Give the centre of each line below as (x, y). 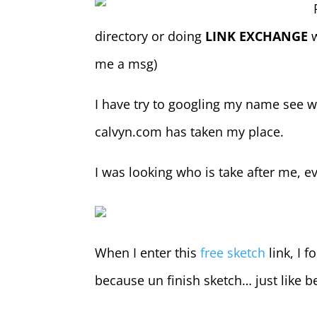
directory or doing (150, 36)
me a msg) (126, 64)
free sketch (233, 253)
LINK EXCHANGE (257, 36)
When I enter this (148, 253)
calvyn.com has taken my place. (190, 132)
